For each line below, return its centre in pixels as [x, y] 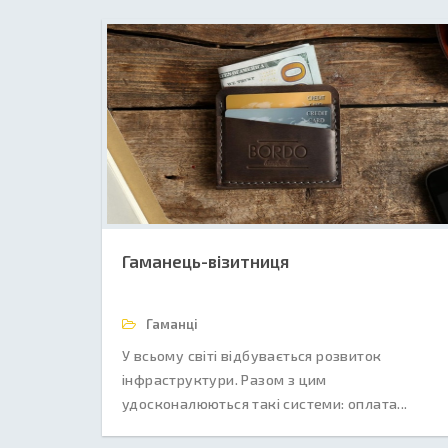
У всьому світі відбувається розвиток [252, 355]
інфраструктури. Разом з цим [224, 379]
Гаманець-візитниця [205, 261]
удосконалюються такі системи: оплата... [265, 403]
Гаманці [170, 324]
